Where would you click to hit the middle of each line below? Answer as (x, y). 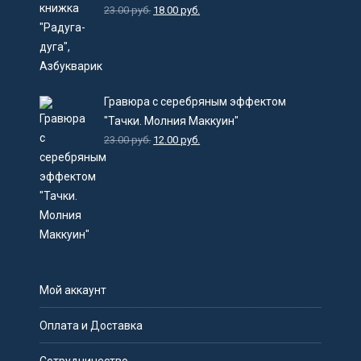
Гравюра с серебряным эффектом (195, 102)
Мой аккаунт (73, 290)
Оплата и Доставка (91, 326)
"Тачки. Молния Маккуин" (172, 121)
